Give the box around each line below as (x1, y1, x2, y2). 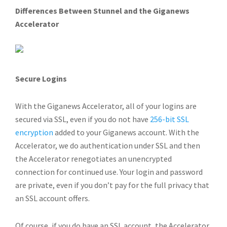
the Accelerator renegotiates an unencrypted (15, 154, 172, 164)
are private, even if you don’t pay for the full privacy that (15, 180, 209, 190)
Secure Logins (15, 73, 67, 84)
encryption (15, 127, 53, 137)
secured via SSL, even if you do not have (15, 114, 150, 124)
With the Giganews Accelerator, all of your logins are (15, 101, 197, 111)
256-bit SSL (150, 114, 189, 124)
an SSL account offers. (15, 193, 90, 203)
